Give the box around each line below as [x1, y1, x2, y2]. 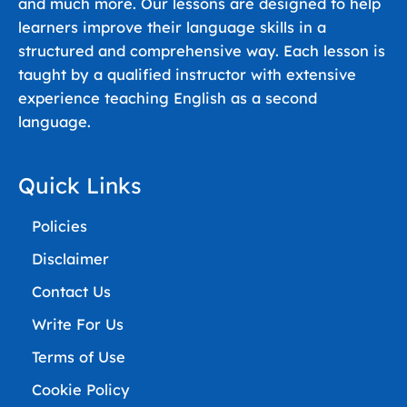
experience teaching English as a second [18, 89, 317, 107]
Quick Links [18, 171, 142, 199]
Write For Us [32, 314, 124, 333]
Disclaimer [32, 249, 109, 268]
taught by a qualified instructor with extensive [18, 65, 356, 84]
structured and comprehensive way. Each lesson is [18, 42, 385, 60]
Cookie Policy [32, 380, 130, 399]
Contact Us [32, 282, 111, 301]
